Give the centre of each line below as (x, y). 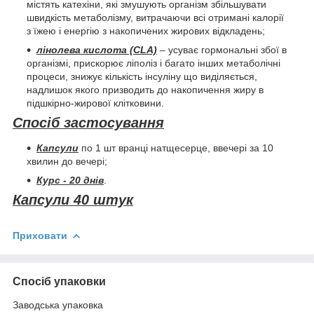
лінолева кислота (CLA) (97, 50)
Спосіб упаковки (59, 281)
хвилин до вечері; (67, 162)
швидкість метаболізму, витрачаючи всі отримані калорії (155, 18)
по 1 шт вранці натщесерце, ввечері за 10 (176, 148)
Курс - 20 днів (70, 180)
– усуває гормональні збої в (222, 50)
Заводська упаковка (58, 305)
